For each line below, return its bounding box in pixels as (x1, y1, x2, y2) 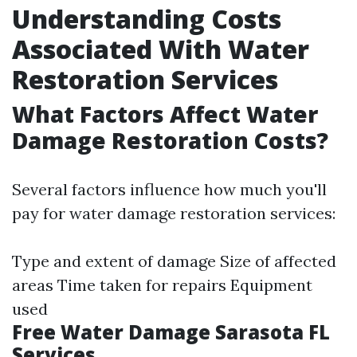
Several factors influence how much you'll (12, 179, 327, 199)
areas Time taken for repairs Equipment (12, 275, 312, 295)
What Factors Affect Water (12, 99, 318, 129)
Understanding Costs (12, 2, 281, 36)
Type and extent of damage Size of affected (12, 251, 336, 271)
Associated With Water (12, 32, 309, 66)
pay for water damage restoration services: (12, 203, 335, 223)
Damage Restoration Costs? (12, 125, 328, 155)
